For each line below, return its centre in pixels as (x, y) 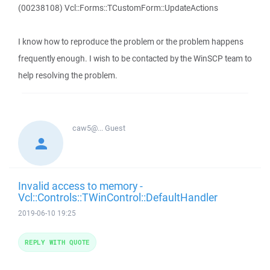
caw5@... (89, 128)
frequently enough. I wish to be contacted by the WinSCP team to (135, 58)
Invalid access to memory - (80, 186)
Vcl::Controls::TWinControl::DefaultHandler (118, 197)
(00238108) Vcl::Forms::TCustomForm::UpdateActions (118, 8)
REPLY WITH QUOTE (57, 242)
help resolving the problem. (68, 75)
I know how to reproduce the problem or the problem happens (131, 42)
